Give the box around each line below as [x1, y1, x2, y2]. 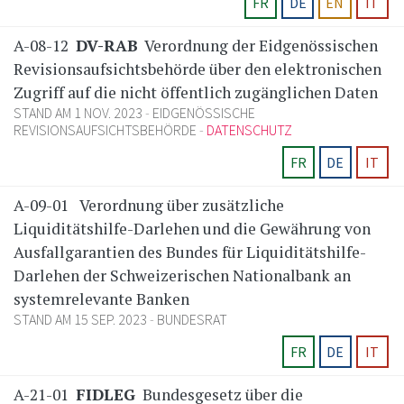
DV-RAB [76, 35, 138, 57]
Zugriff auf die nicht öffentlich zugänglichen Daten [14, 82, 378, 104]
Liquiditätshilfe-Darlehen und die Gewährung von [14, 218, 371, 240]
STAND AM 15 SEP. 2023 [14, 310, 150, 329]
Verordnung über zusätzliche [79, 195, 284, 216]
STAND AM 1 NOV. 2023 [14, 104, 145, 123]
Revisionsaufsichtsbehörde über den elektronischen [14, 59, 381, 80]
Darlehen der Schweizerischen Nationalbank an [14, 265, 351, 287]
